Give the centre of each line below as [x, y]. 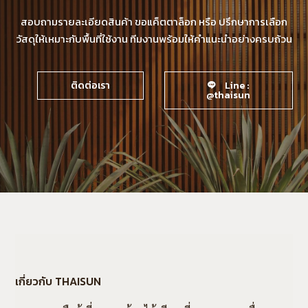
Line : [237, 85]
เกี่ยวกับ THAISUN [58, 282]
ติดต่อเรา [90, 85]
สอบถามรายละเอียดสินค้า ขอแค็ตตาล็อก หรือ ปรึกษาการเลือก [154, 22]
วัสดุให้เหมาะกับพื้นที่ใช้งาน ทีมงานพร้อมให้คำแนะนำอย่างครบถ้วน [154, 39]
